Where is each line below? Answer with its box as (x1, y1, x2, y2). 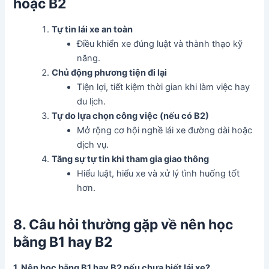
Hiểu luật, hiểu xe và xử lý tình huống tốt (77, 168, 240, 180)
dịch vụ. (77, 139, 109, 151)
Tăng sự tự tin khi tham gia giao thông (52, 154, 210, 165)
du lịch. (77, 96, 106, 107)
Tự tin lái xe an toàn (52, 24, 133, 35)
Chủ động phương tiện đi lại (52, 67, 168, 79)
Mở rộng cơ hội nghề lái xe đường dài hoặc (77, 125, 253, 136)
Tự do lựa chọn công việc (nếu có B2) (52, 110, 210, 122)
